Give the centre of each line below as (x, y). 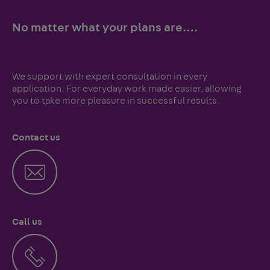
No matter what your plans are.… (105, 28)
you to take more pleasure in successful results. (116, 101)
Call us (27, 222)
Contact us (36, 138)
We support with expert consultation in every (110, 77)
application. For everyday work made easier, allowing (127, 89)
